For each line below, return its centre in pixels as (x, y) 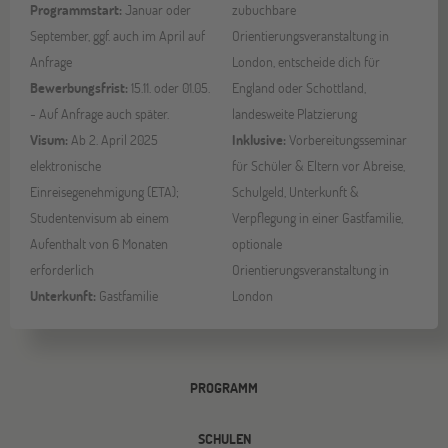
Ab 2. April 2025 (113, 139)
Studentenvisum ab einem (99, 217)
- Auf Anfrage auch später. (99, 113)
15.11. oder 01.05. (169, 87)
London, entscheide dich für (306, 61)
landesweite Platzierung (294, 113)
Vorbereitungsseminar (346, 139)
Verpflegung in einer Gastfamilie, (317, 217)
